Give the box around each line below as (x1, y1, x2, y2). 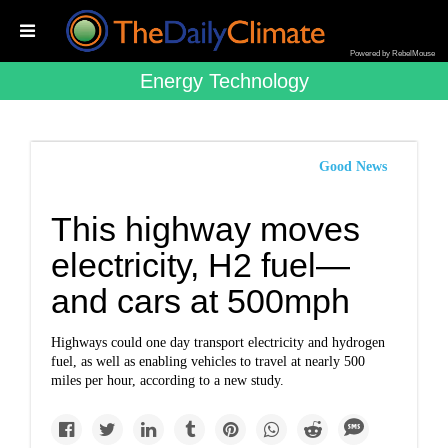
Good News (318, 159, 387, 174)
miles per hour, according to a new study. (51, 373, 285, 388)
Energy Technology (139, 70, 309, 92)
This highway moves (51, 210, 361, 248)
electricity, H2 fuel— (51, 246, 351, 284)
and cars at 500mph (51, 282, 351, 320)
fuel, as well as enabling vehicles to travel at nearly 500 (51, 354, 366, 369)
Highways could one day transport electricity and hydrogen (51, 335, 386, 350)
